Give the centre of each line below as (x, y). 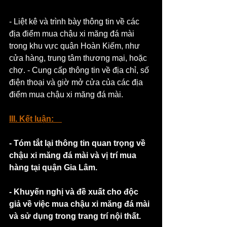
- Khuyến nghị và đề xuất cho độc (75, 192)
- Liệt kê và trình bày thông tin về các (75, 21)
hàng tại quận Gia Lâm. (53, 167)
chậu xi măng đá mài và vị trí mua (74, 155)
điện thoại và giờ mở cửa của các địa (77, 82)
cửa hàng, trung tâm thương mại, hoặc (79, 58)
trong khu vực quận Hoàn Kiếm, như (75, 46)
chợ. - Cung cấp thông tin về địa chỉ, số (80, 70)
